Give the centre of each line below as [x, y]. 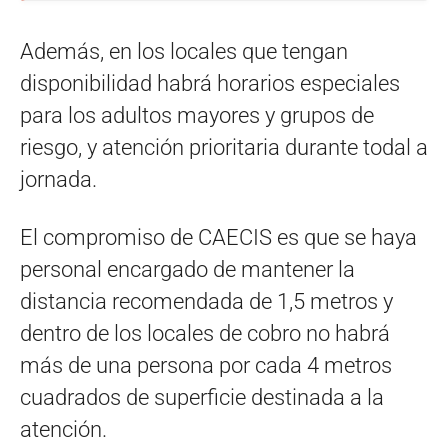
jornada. [58, 180]
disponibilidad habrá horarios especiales [210, 84]
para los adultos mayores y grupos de [197, 116]
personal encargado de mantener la [187, 270]
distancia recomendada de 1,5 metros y [206, 302]
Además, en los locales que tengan [184, 52]
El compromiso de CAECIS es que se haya [218, 238]
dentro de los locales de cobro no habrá [205, 334]
